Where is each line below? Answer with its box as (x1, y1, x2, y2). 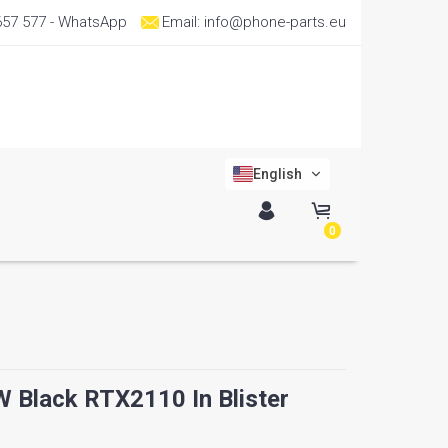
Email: (162, 13, 204, 31)
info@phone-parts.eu (204, 13, 346, 31)
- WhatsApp (46, 13, 127, 31)
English (253, 166, 302, 182)
